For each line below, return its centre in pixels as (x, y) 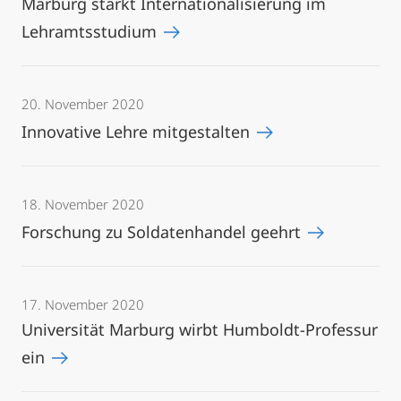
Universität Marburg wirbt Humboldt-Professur (200, 329)
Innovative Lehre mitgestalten (138, 132)
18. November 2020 (83, 204)
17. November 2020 (83, 304)
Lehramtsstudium (91, 31)
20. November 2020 (83, 104)
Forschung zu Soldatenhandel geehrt (163, 232)
